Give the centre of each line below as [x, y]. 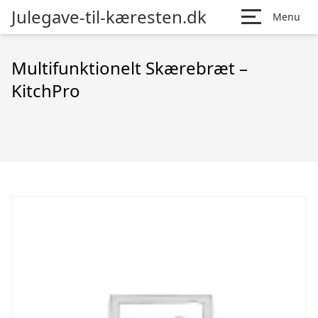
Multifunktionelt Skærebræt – [130, 68]
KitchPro [46, 91]
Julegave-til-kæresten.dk [109, 17]
